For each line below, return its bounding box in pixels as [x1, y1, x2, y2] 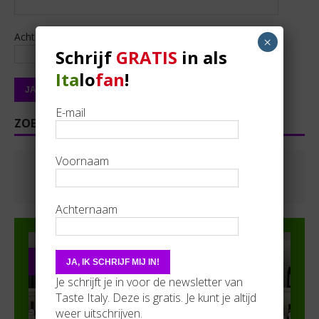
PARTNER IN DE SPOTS [39, 255, 136, 268]
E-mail [56, 105, 86, 120]
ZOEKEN [14, 115, 58, 131]
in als [177, 46, 228, 69]
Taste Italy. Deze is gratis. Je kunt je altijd [56, 290, 257, 305]
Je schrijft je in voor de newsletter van [56, 274, 244, 290]
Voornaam [56, 153, 110, 169]
